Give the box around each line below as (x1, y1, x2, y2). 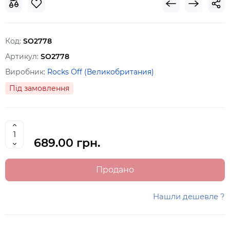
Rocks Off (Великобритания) (47, 67, 154, 76)
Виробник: (5, 67, 47, 76)
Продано (96, 165, 134, 175)
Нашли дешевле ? (153, 191, 225, 201)
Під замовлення (9, 84, 69, 93)
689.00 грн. (34, 136, 100, 150)
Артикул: (5, 52, 41, 61)
